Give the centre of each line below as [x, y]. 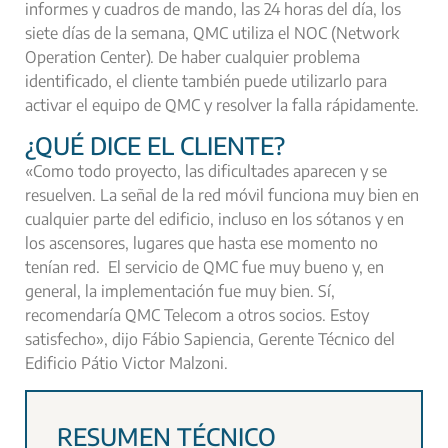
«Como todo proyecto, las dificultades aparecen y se [206, 171]
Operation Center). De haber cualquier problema [192, 56]
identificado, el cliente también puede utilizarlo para [206, 80]
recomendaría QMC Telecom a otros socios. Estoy [197, 315]
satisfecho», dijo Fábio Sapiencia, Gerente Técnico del [210, 339]
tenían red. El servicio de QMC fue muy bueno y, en [204, 267]
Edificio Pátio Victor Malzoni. [126, 363]
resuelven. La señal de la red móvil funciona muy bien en [222, 195]
